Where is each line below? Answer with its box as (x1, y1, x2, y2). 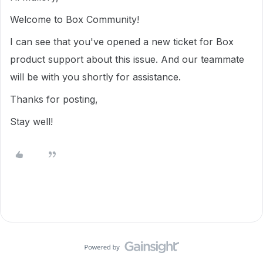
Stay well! (10, 116, 53, 127)
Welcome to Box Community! (10, 14, 142, 25)
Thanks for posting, (10, 93, 101, 105)
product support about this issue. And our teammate (10, 53, 244, 65)
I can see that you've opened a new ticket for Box (10, 36, 234, 48)
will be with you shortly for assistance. (10, 71, 184, 83)
